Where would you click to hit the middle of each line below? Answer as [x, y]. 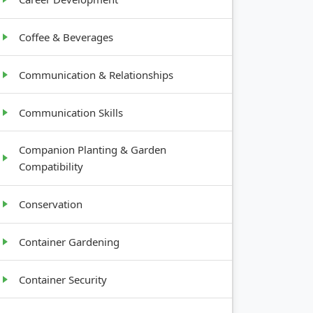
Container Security [63, 279]
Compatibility [51, 167]
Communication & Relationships [96, 74]
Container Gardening [69, 241]
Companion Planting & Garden [93, 150]
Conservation [51, 204]
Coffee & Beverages [66, 37]
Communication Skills [71, 112]
